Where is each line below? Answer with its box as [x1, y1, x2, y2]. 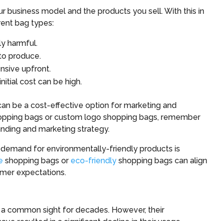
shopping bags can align [116, 155, 207, 165]
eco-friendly [71, 155, 116, 165]
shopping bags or [3, 155, 71, 165]
